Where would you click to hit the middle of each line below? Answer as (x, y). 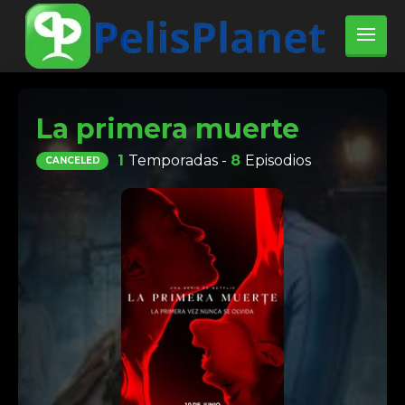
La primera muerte (168, 129)
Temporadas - (179, 160)
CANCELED (72, 160)
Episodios (278, 160)
